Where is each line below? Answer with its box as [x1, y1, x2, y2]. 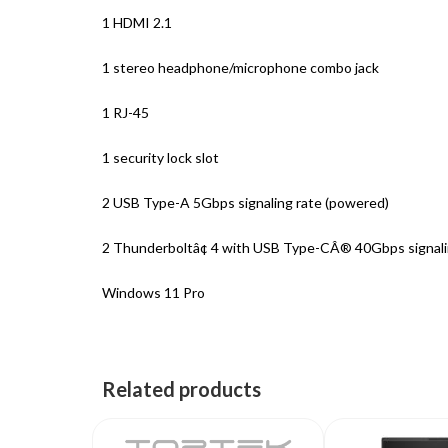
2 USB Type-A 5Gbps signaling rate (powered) [102, 194, 389, 211]
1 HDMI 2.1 [102, 14, 172, 31]
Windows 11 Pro [102, 284, 205, 301]
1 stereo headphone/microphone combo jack [102, 59, 379, 76]
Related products [102, 377, 261, 401]
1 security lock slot [102, 149, 219, 166]
